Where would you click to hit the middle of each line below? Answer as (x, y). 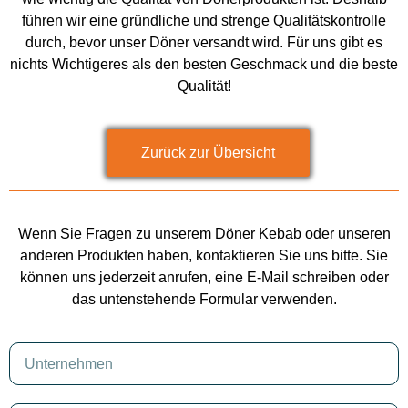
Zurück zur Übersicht (208, 152)
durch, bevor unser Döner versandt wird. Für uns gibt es (204, 43)
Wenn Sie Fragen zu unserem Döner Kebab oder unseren (204, 233)
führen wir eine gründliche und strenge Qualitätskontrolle (204, 21)
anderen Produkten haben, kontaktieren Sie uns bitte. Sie (204, 255)
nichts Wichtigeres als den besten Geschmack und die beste (204, 65)
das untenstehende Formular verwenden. (204, 299)
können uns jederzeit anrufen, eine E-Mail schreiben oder (204, 277)
